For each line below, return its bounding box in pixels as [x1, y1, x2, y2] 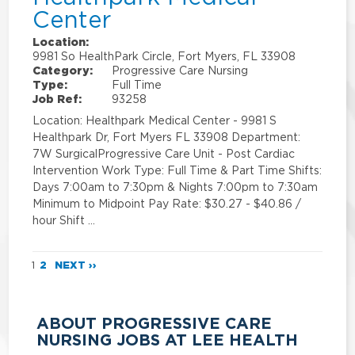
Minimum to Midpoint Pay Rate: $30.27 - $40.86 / [32, 197, 302, 210]
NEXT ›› [55, 258, 97, 270]
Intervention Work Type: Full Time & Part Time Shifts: [32, 164, 323, 177]
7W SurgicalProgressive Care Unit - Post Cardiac [32, 147, 296, 160]
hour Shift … [32, 214, 96, 227]
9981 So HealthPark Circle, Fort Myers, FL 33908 [32, 50, 296, 63]
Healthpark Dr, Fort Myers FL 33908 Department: [32, 131, 301, 143]
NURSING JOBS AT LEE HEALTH [36, 330, 299, 351]
